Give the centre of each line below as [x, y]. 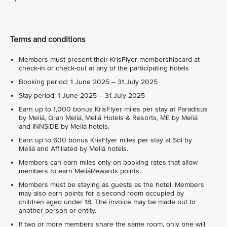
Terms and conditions [48, 39]
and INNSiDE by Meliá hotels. [64, 127]
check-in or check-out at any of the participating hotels [104, 68]
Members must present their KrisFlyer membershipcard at [109, 60]
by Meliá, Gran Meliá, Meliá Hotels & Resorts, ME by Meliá [108, 118]
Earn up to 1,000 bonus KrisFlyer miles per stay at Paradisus [113, 109]
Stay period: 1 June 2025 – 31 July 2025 [82, 96]
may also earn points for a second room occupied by [101, 194]
